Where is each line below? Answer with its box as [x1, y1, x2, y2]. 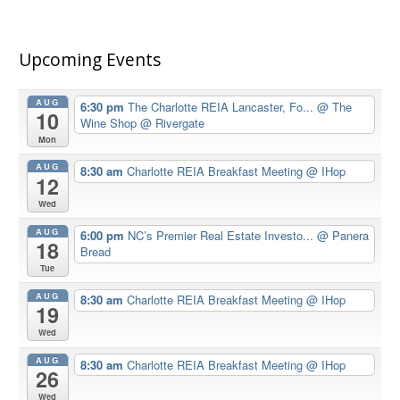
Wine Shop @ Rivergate [79, 113, 204, 131]
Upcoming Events [19, 47, 162, 71]
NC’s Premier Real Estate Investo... [127, 227, 317, 245]
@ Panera [316, 227, 369, 245]
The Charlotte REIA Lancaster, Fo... [127, 97, 317, 115]
